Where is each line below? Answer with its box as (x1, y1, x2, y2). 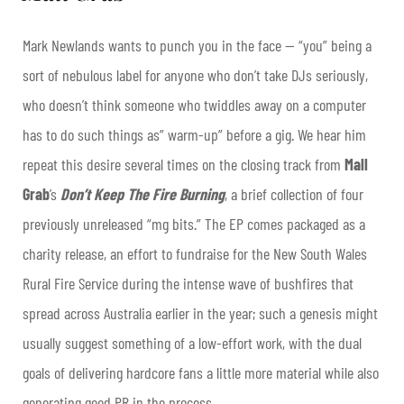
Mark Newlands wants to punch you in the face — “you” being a (23, 35, 372, 56)
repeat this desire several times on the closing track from (23, 154, 344, 175)
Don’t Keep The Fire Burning (60, 184, 225, 205)
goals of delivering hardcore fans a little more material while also (23, 363, 379, 383)
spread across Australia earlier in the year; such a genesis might (23, 303, 378, 324)
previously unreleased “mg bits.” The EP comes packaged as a (23, 214, 365, 234)
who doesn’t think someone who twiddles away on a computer (23, 95, 366, 115)
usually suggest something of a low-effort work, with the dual (23, 333, 362, 353)
